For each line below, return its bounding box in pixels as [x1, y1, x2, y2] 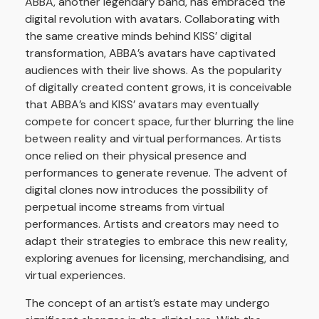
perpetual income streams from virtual [25, 199, 224, 215]
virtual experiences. [25, 268, 125, 283]
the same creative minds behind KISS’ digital [25, 28, 251, 44]
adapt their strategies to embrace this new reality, [25, 234, 288, 249]
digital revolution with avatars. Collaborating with [25, 11, 280, 27]
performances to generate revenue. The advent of [25, 165, 287, 181]
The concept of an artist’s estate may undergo [25, 296, 270, 311]
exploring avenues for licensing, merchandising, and [25, 251, 289, 266]
